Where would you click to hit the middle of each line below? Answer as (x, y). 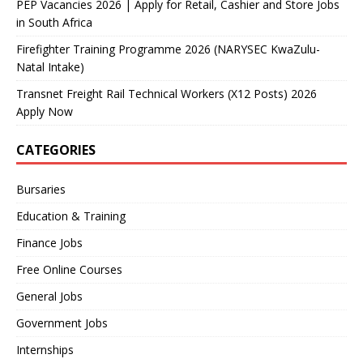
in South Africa (54, 22)
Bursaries (41, 189)
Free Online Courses (69, 269)
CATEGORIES (56, 149)
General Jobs (49, 296)
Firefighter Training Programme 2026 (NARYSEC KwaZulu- (168, 49)
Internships (45, 349)
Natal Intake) (50, 66)
